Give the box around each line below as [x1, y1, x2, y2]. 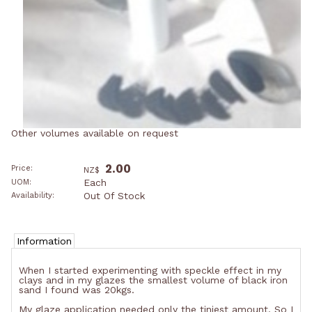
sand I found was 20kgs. [19, 284, 134, 296]
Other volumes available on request [11, 127, 178, 139]
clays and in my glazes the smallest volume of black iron [19, 274, 288, 286]
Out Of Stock [84, 189, 145, 201]
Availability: [11, 190, 54, 200]
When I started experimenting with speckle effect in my [19, 265, 281, 276]
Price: [11, 164, 33, 173]
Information [17, 235, 72, 247]
